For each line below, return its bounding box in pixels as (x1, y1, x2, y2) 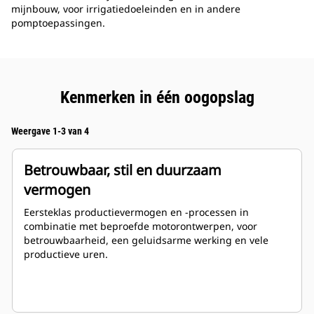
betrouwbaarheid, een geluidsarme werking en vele (24, 233, 268, 247)
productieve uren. (24, 247, 108, 261)
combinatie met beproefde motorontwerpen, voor (24, 219, 257, 233)
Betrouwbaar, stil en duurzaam (24, 161, 221, 180)
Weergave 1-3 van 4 (11, 125, 89, 137)
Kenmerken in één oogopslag (60, 88, 254, 108)
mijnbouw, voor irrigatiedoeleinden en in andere (11, 2, 240, 16)
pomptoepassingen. (11, 16, 105, 30)
